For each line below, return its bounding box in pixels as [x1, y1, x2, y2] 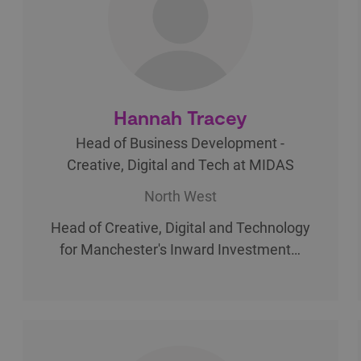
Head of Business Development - [76, 134, 285, 151]
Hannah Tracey [113, 105, 247, 129]
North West [143, 187, 217, 205]
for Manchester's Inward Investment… [60, 240, 301, 258]
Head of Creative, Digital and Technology [50, 218, 310, 236]
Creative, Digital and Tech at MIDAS [66, 156, 294, 173]
